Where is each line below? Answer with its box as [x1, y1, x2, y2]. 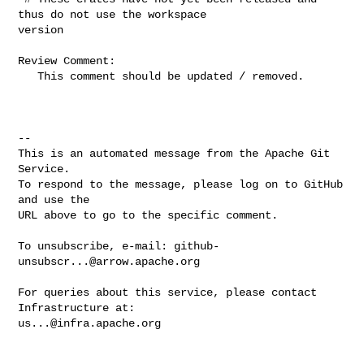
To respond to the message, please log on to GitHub [18, 177, 344, 191]
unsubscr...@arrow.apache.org [18, 254, 201, 268]
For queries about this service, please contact [18, 285, 318, 299]
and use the [18, 193, 90, 206]
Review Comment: [18, 54, 116, 67]
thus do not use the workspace [18, 7, 214, 21]
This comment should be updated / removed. [18, 69, 38, 83]
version [18, 23, 64, 37]
